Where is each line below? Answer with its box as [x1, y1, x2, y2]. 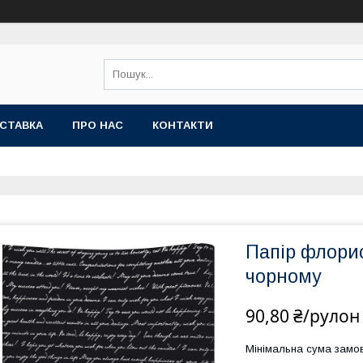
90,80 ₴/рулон [246, 305, 360, 327]
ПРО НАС [72, 119, 123, 131]
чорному [246, 266, 322, 287]
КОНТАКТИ [152, 119, 213, 131]
